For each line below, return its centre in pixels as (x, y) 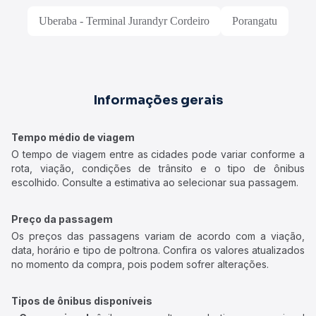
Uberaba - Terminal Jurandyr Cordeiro (124, 21)
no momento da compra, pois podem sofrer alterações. (140, 264)
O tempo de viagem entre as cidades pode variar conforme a (158, 154)
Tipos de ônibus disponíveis (82, 301)
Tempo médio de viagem (73, 137)
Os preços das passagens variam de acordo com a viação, (158, 236)
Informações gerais (158, 100)
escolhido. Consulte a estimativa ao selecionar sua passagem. (155, 182)
